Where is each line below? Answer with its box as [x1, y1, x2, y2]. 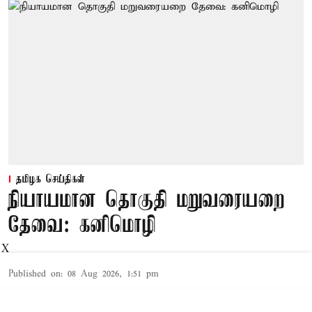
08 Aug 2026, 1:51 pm [68, 267, 159, 280]
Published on [8, 267, 61, 280]
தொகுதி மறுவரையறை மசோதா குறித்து [8, 291, 249, 308]
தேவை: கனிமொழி [8, 213, 156, 238]
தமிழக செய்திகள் [16, 173, 85, 186]
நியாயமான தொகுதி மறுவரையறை [8, 188, 285, 213]
